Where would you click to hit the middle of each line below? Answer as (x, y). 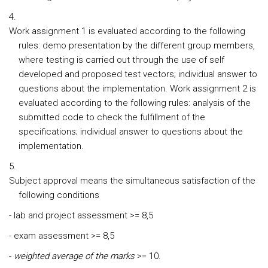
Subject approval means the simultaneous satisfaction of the (132, 181)
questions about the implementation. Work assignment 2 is (137, 89)
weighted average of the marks (74, 256)
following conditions (59, 195)
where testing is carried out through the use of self (121, 60)
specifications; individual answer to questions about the (131, 132)
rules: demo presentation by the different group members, (137, 45)
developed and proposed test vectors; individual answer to (138, 74)
